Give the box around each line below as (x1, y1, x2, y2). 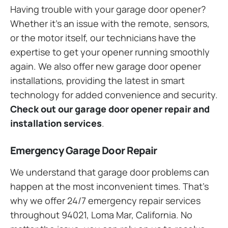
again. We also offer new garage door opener (10, 60, 201, 72)
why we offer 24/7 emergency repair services (10, 194, 201, 207)
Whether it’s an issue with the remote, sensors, (10, 17, 210, 30)
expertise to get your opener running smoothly (10, 45, 210, 58)
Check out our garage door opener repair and (10, 102, 210, 115)
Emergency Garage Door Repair (10, 143, 157, 157)
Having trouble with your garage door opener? (10, 3, 206, 15)
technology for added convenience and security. (10, 88, 218, 101)
